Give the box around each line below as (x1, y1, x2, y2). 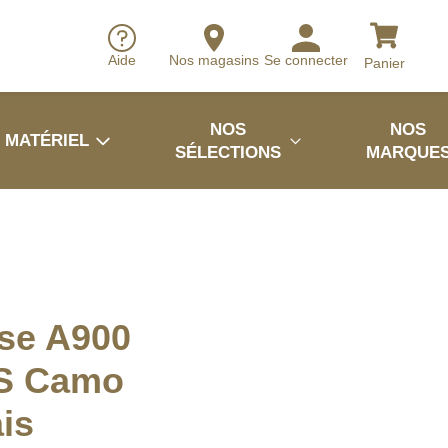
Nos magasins (169, 52, 259, 69)
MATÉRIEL (5, 131, 89, 150)
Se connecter (264, 52, 348, 69)
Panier (363, 54, 405, 71)
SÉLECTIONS (175, 142, 282, 162)
